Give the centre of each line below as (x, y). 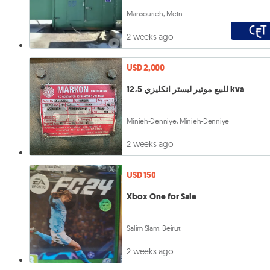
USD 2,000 (146, 68)
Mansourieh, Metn (155, 14)
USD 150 (141, 175)
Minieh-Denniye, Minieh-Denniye (178, 121)
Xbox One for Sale (162, 196)
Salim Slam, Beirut (154, 228)
